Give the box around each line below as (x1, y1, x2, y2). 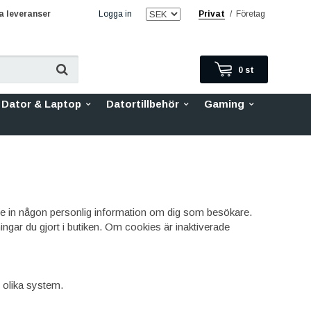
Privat (199, 9, 225, 19)
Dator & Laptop (1, 98, 81, 110)
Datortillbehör (106, 98, 179, 110)
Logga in (99, 9, 132, 19)
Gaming (204, 98, 244, 110)
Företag (236, 9, 265, 19)
